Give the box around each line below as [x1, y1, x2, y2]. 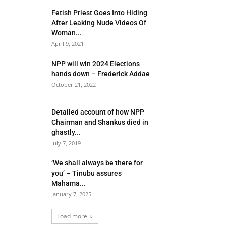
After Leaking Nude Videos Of [51, 19, 146, 27]
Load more [56, 212, 87, 220]
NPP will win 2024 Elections [51, 60, 140, 68]
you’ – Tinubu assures [51, 169, 122, 177]
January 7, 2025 [51, 190, 91, 198]
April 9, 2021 [51, 40, 84, 47]
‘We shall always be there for [51, 159, 143, 167]
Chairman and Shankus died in [51, 118, 148, 126]
